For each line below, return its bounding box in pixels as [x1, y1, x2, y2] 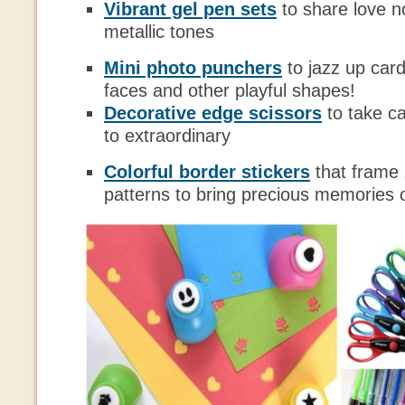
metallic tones [104, 22, 214, 42]
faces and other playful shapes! [104, 80, 355, 100]
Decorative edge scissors [104, 103, 322, 123]
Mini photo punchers [104, 58, 282, 78]
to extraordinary [104, 126, 231, 146]
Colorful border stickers [104, 162, 310, 182]
